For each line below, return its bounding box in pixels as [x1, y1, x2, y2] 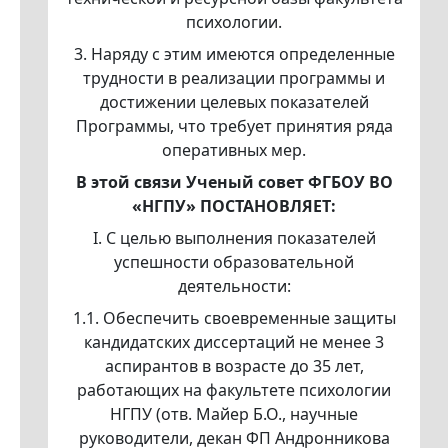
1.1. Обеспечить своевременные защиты [72, 307, 396, 330]
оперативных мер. [162, 139, 306, 162]
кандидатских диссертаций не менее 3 [84, 331, 384, 354]
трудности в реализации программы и [83, 67, 385, 90]
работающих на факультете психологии [77, 379, 391, 402]
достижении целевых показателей [99, 91, 369, 114]
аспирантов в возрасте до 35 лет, [104, 355, 364, 378]
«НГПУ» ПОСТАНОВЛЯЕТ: [132, 195, 336, 218]
